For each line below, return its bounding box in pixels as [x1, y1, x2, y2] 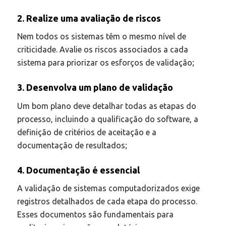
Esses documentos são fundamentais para [17, 210, 174, 219]
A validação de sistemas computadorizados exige [17, 184, 200, 193]
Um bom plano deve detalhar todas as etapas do [17, 101, 196, 110]
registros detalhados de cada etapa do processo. [17, 197, 197, 206]
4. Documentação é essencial [17, 164, 140, 175]
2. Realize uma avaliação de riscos [17, 13, 161, 23]
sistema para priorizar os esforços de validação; [17, 58, 194, 68]
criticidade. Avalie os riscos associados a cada [17, 45, 188, 54]
